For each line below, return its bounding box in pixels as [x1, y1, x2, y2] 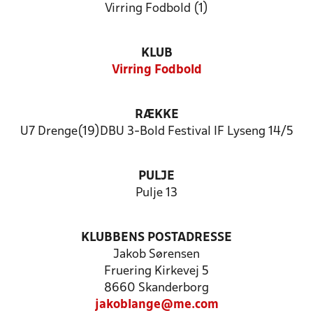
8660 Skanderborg [104, 282, 209, 294]
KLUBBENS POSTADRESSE [81, 232, 232, 244]
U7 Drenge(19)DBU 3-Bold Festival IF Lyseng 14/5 [20, 126, 293, 138]
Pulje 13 [136, 187, 177, 199]
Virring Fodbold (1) [105, 3, 208, 15]
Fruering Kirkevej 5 [104, 265, 209, 277]
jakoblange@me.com [94, 299, 219, 311]
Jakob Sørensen [113, 249, 200, 261]
